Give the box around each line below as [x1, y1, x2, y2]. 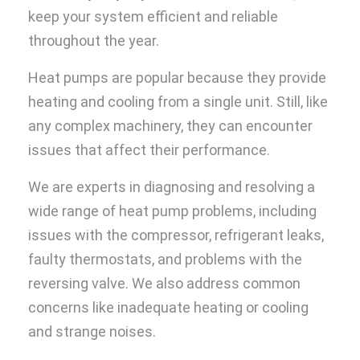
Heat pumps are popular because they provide [28, 69, 326, 87]
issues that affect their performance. [28, 141, 270, 159]
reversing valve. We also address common [28, 275, 301, 292]
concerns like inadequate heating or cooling [28, 299, 309, 317]
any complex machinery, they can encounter [28, 117, 313, 135]
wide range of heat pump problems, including [28, 202, 317, 220]
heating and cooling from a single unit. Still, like [28, 93, 328, 111]
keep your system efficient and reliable [28, 8, 278, 26]
